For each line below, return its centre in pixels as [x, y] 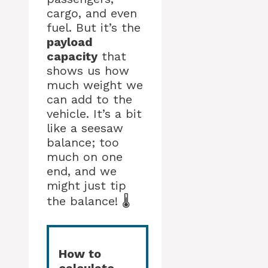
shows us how [88, 71]
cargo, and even [92, 13]
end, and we [82, 171]
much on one [85, 157]
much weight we [95, 85]
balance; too [83, 143]
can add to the [89, 100]
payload [70, 42]
